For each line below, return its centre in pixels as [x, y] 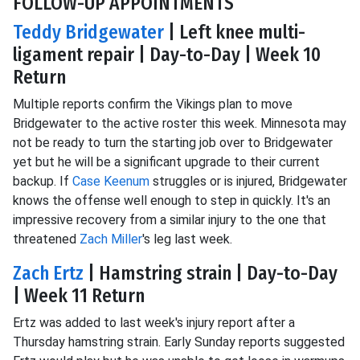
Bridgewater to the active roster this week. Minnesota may [180, 123]
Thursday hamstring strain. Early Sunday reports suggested [179, 342]
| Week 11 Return [79, 296]
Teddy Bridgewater [88, 32]
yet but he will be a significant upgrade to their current [166, 162]
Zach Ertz [48, 273]
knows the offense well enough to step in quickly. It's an [172, 200]
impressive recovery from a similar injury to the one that [170, 220]
